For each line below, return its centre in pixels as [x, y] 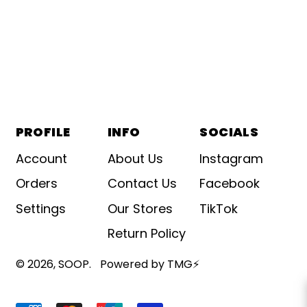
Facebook [230, 184]
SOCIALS [229, 132]
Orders [36, 184]
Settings [40, 208]
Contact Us [142, 184]
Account [41, 159]
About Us [135, 159]
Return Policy [146, 233]
